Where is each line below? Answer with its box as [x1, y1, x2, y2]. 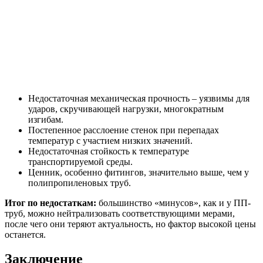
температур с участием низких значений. [28, 135, 193, 146]
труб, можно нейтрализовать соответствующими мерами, [5, 208, 235, 218]
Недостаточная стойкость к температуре [28, 146, 189, 156]
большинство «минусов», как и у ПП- [96, 197, 251, 208]
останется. [5, 229, 46, 240]
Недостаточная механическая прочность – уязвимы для [28, 93, 249, 103]
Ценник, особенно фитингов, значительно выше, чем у [28, 167, 249, 177]
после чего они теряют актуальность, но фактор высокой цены [5, 218, 256, 229]
